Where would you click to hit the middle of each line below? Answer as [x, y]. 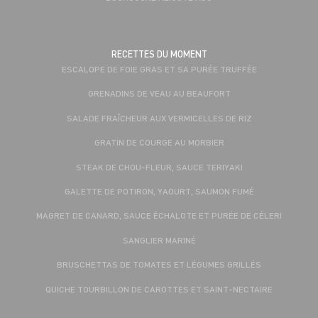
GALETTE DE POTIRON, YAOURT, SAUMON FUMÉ [159, 191]
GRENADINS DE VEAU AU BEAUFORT [159, 93]
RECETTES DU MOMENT [159, 54]
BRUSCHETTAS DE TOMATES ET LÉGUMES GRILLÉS [159, 264]
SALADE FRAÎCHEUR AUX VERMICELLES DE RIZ [159, 117]
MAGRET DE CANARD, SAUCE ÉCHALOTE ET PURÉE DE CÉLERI [159, 215]
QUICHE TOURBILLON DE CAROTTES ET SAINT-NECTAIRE [159, 289]
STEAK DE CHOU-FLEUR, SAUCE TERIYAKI [159, 166]
